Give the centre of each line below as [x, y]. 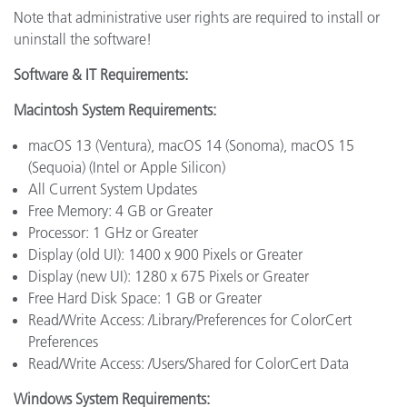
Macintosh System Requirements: [115, 110]
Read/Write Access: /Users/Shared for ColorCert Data [189, 363]
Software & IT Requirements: [101, 74]
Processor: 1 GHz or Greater [113, 233]
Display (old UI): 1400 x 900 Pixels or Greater [165, 254]
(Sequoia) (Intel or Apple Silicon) [127, 167]
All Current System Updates [113, 189]
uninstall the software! [83, 39]
